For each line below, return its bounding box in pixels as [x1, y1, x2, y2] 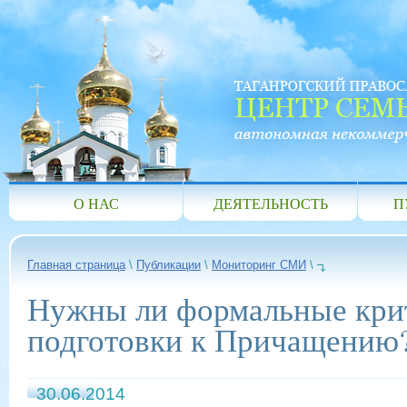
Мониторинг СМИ [212, 258, 306, 272]
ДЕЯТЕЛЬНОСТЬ [213, 194, 328, 213]
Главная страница [27, 258, 125, 272]
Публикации [136, 258, 201, 272]
